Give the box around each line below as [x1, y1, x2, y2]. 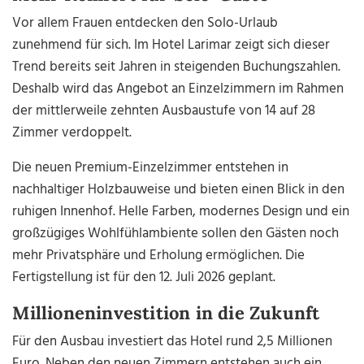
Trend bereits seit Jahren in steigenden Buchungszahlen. [12, 56, 341, 79]
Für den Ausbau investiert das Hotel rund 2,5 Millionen [12, 331, 333, 353]
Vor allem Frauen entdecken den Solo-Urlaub [12, 12, 279, 35]
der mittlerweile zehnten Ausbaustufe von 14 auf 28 [12, 100, 316, 123]
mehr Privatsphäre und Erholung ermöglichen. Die [12, 245, 305, 267]
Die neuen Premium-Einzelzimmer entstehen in [12, 157, 289, 180]
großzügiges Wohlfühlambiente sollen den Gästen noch [12, 223, 340, 245]
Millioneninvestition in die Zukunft [12, 301, 320, 325]
